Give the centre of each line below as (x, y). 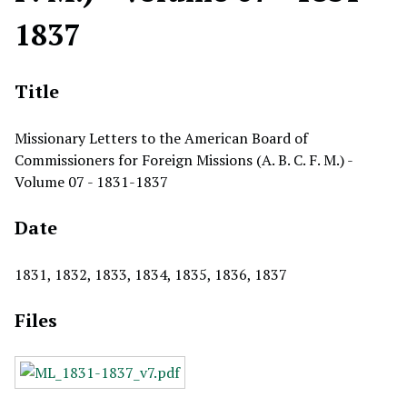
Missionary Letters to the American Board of (161, 138)
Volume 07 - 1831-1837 (91, 182)
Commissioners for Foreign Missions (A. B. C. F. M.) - (184, 160)
